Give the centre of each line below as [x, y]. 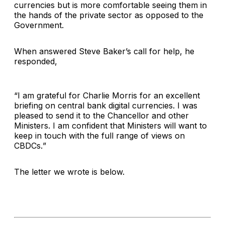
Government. [39, 25]
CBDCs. [28, 145]
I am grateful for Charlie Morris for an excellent [109, 95]
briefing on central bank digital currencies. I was [106, 105]
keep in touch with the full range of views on [99, 135]
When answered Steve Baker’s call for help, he [104, 51]
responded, [36, 61]
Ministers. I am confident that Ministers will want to [110, 125]
